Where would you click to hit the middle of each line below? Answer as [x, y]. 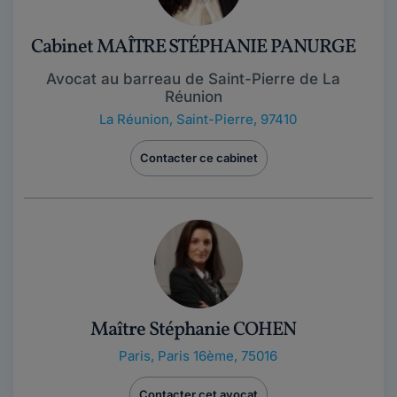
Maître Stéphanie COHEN [193, 330]
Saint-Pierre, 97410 [236, 119]
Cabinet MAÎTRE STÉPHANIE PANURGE [193, 47]
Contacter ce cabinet [198, 157]
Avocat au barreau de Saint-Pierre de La [193, 78]
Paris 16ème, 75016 [217, 355]
